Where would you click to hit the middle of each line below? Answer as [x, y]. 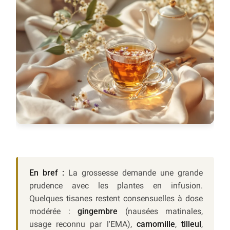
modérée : [53, 212]
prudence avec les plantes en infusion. [116, 186]
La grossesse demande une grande [133, 173]
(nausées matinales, [160, 212]
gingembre [98, 212]
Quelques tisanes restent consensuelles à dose [116, 199]
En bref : [47, 173]
